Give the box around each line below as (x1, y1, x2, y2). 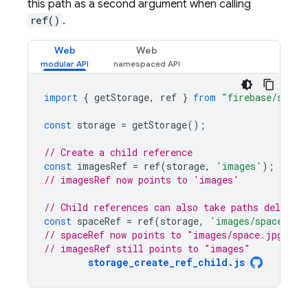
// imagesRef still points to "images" (44, 242, 250, 255)
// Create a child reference (44, 146, 192, 159)
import (44, 91, 78, 104)
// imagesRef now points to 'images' (44, 173, 239, 186)
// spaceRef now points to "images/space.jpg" (44, 228, 289, 241)
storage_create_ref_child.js (88, 256, 245, 269)
